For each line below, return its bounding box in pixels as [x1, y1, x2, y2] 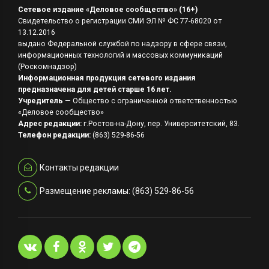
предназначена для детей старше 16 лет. [18, 85, 172, 94]
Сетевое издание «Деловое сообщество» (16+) [18, 5, 198, 14]
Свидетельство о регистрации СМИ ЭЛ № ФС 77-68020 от [18, 17, 222, 26]
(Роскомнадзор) [18, 62, 77, 71]
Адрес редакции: [18, 119, 82, 128]
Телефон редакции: [18, 131, 91, 140]
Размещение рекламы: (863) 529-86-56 [39, 186, 194, 196]
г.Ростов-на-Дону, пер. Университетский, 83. [82, 119, 240, 128]
